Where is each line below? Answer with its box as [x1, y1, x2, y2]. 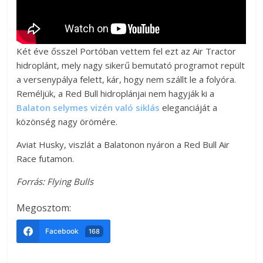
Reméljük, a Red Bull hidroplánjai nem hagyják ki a [16, 87, 215, 99]
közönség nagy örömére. [16, 115, 118, 127]
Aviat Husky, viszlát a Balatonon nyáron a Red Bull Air [16, 138, 230, 150]
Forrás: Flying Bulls [16, 175, 94, 187]
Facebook [45, 226, 79, 235]
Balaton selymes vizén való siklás [16, 101, 160, 113]
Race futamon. [16, 152, 75, 164]
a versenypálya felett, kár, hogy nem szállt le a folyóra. [16, 73, 237, 85]
